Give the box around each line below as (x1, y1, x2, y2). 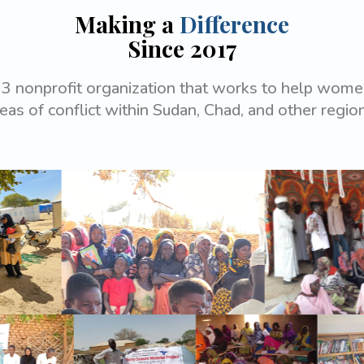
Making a (75, 9, 180, 40)
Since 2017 (127, 33, 237, 64)
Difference (180, 9, 289, 40)
